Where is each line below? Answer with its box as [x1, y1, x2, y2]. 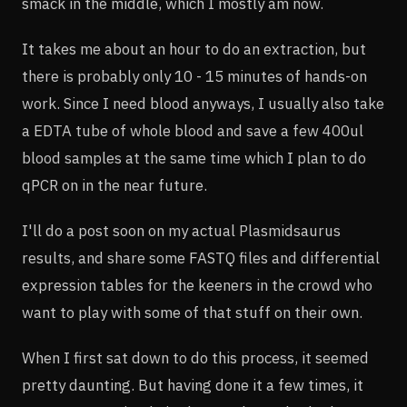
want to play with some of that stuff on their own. [22, 302, 362, 323]
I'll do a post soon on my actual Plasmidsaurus [22, 220, 341, 241]
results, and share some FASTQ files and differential [22, 247, 380, 268]
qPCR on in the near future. [22, 174, 207, 195]
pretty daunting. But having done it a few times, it [22, 374, 363, 395]
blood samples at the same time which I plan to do [22, 147, 366, 168]
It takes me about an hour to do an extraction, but [22, 38, 366, 59]
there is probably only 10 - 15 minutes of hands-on [22, 65, 367, 86]
